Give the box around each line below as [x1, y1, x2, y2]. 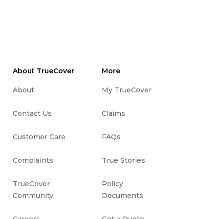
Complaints [12, 156, 53, 165]
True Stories [102, 156, 146, 165]
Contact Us [12, 109, 52, 118]
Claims [102, 109, 126, 118]
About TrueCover [12, 66, 74, 75]
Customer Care [12, 132, 66, 141]
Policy [102, 179, 124, 188]
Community [12, 191, 53, 200]
